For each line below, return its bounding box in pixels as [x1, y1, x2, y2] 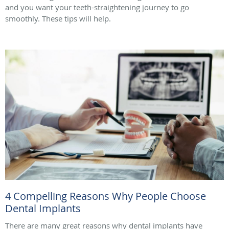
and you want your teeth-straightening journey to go [5, 2, 189, 13]
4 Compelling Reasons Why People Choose [5, 189, 206, 203]
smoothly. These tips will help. [5, 13, 111, 24]
